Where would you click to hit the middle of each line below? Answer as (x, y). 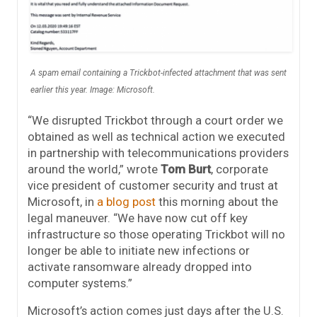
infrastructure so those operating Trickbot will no (156, 234)
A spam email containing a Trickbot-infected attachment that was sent (158, 73)
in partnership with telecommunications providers (158, 152)
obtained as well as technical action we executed (156, 136)
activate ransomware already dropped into (140, 266)
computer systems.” (80, 283)
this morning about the (217, 201)
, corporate (240, 169)
